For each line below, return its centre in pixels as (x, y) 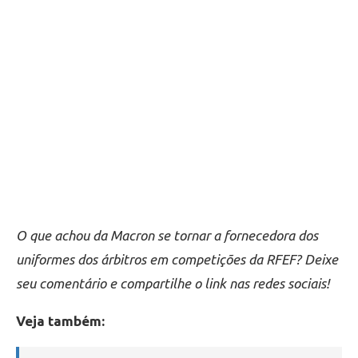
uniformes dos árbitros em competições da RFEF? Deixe (177, 259)
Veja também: (60, 320)
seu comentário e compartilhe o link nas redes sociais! (173, 283)
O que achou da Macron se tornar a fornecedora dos (167, 235)
